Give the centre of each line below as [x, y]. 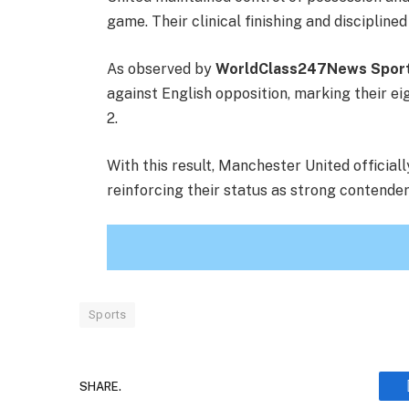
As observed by [162, 69]
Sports [108, 315]
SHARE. [100, 386]
